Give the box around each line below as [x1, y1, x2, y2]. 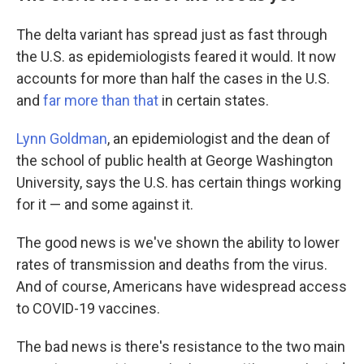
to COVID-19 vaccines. [16, 300, 160, 317]
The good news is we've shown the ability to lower [16, 234, 340, 251]
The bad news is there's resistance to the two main [16, 338, 345, 355]
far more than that [43, 92, 158, 109]
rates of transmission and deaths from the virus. [16, 256, 327, 273]
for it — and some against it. [16, 196, 193, 213]
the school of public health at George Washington [16, 152, 333, 169]
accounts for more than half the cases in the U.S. [16, 70, 330, 87]
